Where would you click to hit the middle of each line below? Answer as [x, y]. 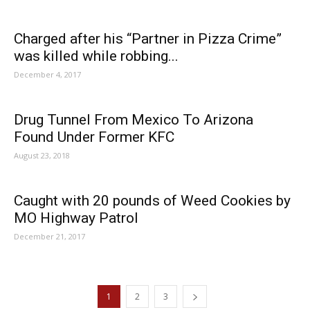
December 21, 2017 [49, 236]
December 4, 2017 [47, 74]
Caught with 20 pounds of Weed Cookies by [152, 201]
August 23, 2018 [42, 155]
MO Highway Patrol [76, 218]
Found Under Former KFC [94, 137]
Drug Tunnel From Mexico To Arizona [134, 120]
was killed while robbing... [96, 56]
